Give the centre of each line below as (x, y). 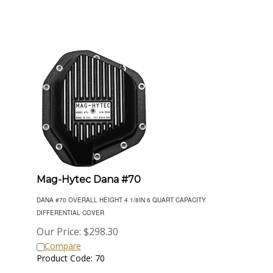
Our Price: (59, 226)
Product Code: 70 (71, 253)
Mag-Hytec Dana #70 (89, 174)
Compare (63, 240)
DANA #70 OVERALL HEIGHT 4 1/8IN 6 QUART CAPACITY (121, 194)
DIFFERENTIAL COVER (70, 207)
